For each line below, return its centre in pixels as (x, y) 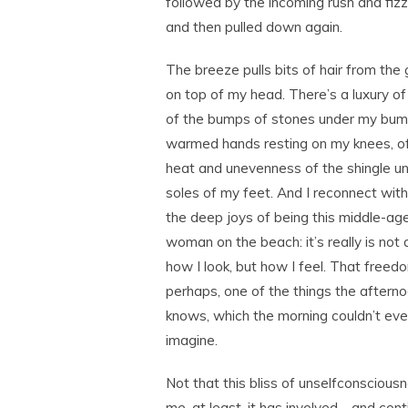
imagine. (192, 340)
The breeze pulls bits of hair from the (285, 70)
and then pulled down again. (254, 27)
